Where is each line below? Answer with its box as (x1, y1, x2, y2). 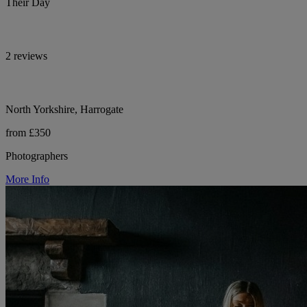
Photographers (5, 150, 68, 162)
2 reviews (5, 50, 47, 62)
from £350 (5, 127, 51, 139)
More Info (5, 173, 49, 186)
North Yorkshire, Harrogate (5, 103, 123, 116)
